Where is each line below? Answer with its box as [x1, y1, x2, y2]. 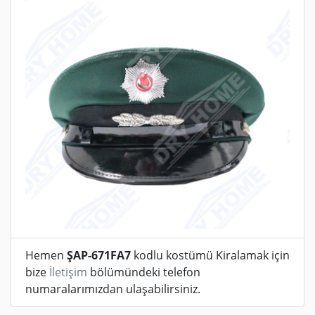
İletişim [49, 264, 87, 280]
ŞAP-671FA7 [67, 247, 131, 263]
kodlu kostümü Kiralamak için [131, 247, 290, 263]
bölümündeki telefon [87, 264, 200, 280]
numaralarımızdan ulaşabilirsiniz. [25, 281, 200, 297]
